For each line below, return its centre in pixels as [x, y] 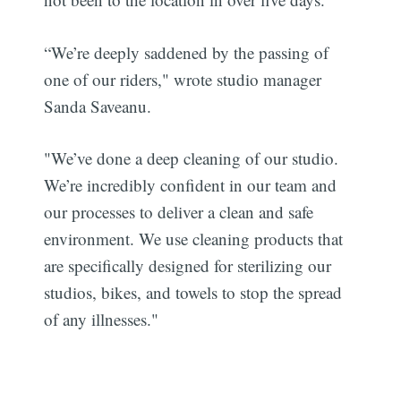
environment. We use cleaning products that [194, 239]
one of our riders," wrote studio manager [183, 79]
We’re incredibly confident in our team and [191, 185]
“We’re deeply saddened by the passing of [187, 52]
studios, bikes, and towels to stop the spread [193, 293]
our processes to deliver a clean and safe [179, 212]
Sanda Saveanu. [98, 106]
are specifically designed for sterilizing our [188, 266]
